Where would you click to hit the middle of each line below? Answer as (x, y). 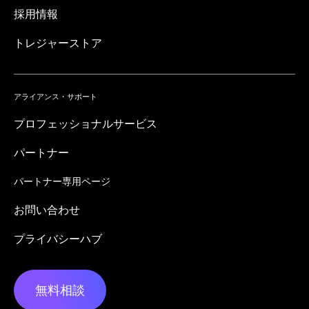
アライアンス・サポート (56, 97)
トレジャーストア (58, 43)
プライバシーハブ (58, 239)
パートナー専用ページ (62, 181)
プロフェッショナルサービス (86, 124)
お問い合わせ (47, 210)
